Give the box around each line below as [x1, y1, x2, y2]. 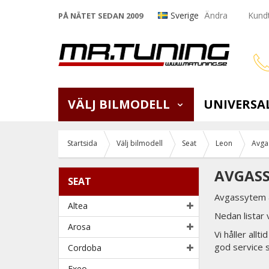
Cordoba [68, 241, 101, 253]
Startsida [67, 138, 97, 148]
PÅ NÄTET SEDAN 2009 [58, 10, 143, 22]
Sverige [171, 10, 199, 22]
